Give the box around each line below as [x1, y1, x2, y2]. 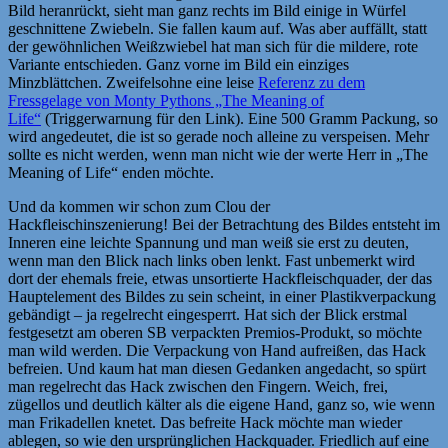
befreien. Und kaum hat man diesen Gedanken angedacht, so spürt [8, 359, 426, 377]
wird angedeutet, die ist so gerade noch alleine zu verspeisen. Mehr [8, 127, 429, 145]
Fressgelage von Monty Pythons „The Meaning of [8, 91, 324, 109]
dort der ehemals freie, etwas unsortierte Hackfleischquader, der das [8, 269, 432, 287]
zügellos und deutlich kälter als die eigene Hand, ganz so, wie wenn [8, 395, 435, 413]
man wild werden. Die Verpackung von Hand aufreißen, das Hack [8, 341, 426, 359]
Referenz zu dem [258, 73, 365, 91]
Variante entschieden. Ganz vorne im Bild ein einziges [8, 55, 349, 73]
